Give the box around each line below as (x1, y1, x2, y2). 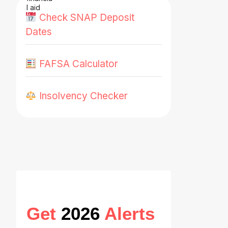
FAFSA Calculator (39, 58, 118, 70)
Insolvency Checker (39, 90, 128, 102)
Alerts (104, 203, 155, 223)
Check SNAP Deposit (39, 11, 134, 23)
